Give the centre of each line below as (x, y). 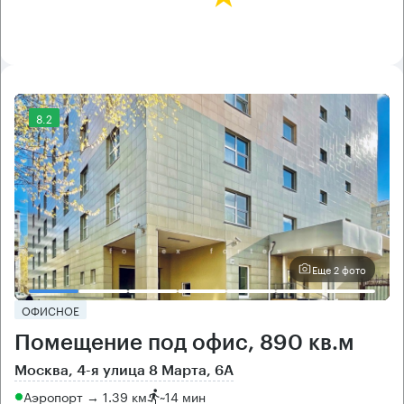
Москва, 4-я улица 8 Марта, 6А (124, 370)
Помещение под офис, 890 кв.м (184, 342)
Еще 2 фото (339, 269)
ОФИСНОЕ (50, 309)
